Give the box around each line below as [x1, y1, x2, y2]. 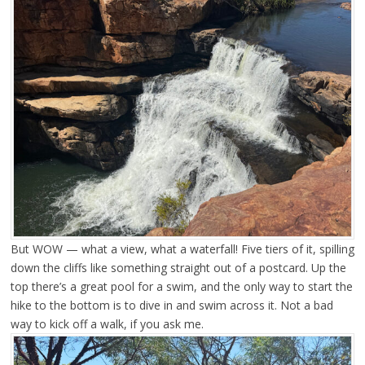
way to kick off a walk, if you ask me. [10, 315, 204, 332]
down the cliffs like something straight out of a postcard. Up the [10, 259, 346, 275]
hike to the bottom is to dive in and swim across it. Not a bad [10, 297, 333, 313]
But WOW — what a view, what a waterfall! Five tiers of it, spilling [10, 240, 354, 257]
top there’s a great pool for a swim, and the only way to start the [10, 278, 353, 294]
